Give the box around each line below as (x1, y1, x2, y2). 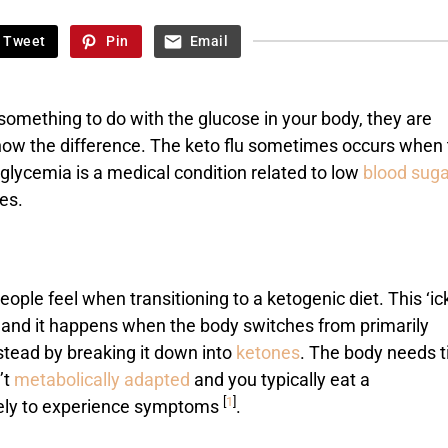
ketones (232, 343, 300, 364)
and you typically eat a (190, 370, 370, 391)
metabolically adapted (10, 370, 190, 391)
